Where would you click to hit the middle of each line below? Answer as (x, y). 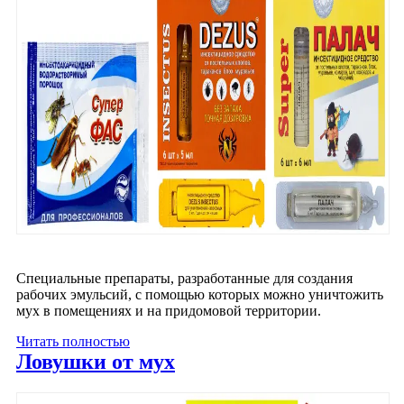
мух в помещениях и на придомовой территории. (169, 310)
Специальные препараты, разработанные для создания (184, 278)
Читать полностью (73, 341)
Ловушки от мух (96, 361)
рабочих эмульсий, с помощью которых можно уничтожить (200, 294)
